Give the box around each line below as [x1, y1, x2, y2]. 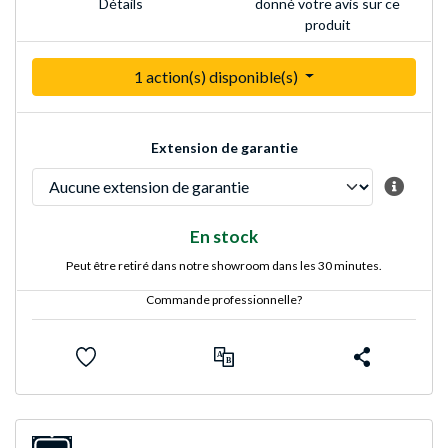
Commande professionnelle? [146, 291, 302, 307]
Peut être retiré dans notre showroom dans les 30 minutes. [66, 257, 382, 273]
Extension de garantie [150, 138, 298, 156]
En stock [190, 225, 258, 247]
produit [304, 16, 351, 34]
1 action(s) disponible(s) [133, 66, 301, 86]
